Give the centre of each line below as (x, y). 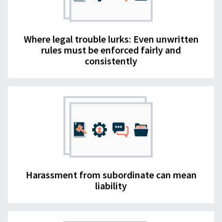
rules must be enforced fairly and (111, 50)
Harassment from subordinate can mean (111, 174)
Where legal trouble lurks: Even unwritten (111, 39)
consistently (111, 60)
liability (111, 185)
